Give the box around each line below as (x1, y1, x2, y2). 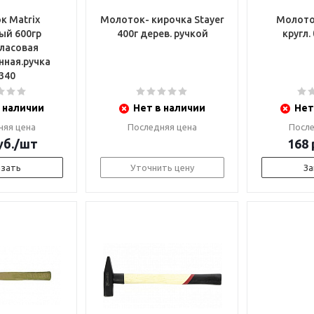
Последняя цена (128, 122, 197, 132)
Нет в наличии (133, 102, 205, 114)
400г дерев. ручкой (116, 28, 208, 39)
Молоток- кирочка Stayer (100, 14, 224, 25)
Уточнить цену (130, 163, 194, 172)
